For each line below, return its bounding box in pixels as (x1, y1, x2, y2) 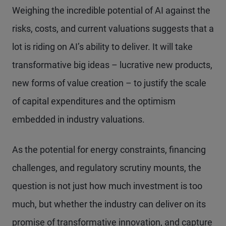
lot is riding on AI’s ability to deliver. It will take (12, 41, 193, 52)
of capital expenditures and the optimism (12, 96, 176, 106)
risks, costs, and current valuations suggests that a (12, 23, 214, 34)
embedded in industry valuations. (12, 114, 145, 125)
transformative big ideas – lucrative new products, (12, 60, 212, 70)
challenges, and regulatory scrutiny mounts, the (12, 162, 201, 173)
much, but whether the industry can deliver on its (12, 199, 206, 209)
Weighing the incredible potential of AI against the (12, 5, 210, 16)
